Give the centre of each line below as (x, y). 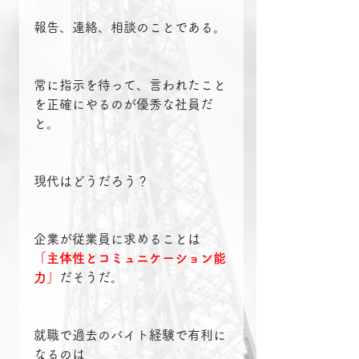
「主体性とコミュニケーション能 (130, 258)
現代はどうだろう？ (91, 182)
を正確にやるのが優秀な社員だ (123, 105)
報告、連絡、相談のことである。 (130, 28)
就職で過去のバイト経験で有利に (130, 335)
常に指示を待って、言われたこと (130, 85)
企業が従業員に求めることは (117, 239)
